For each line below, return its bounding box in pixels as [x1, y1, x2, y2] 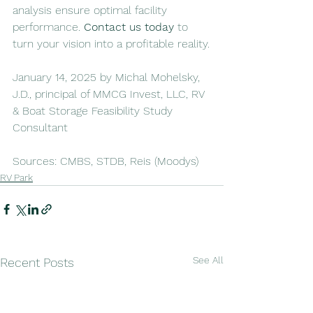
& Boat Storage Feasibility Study [13, 104, 176, 118]
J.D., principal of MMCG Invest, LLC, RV [13, 87, 208, 101]
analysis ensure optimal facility [13, 3, 170, 17]
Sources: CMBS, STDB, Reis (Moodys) [13, 154, 198, 168]
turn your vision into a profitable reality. [13, 37, 210, 51]
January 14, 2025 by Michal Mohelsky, [13, 71, 203, 85]
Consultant [13, 121, 68, 135]
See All [193, 254, 224, 266]
